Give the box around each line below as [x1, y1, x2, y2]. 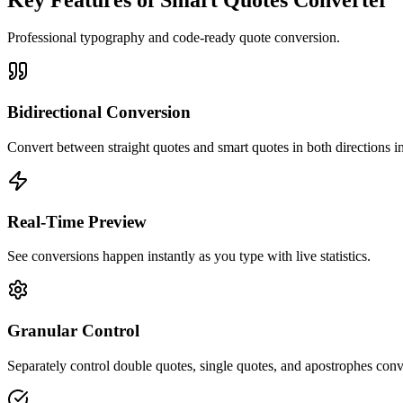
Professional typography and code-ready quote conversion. [7, 30, 340, 46]
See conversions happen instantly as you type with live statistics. [7, 248, 371, 264]
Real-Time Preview [7, 211, 147, 231]
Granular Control [7, 321, 139, 340]
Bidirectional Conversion [7, 103, 191, 122]
